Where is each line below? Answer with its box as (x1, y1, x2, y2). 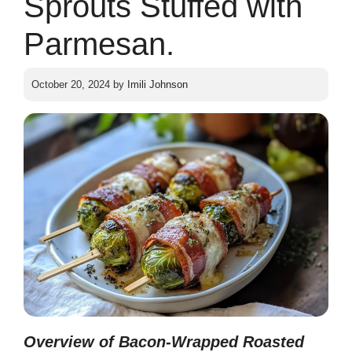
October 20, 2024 (31, 79, 110, 91)
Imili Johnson (127, 79, 188, 91)
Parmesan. (24, 26, 174, 61)
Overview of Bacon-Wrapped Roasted (24, 332, 304, 350)
